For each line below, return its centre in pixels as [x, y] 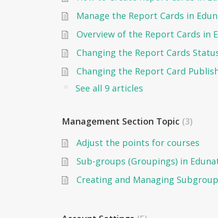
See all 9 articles [109, 88]
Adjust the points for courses [138, 143]
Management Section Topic [122, 121]
